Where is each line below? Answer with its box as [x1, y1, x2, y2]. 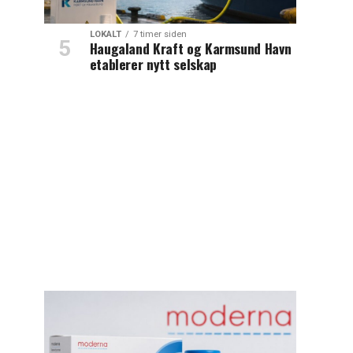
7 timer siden [132, 28, 187, 39]
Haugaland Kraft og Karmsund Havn [89, 37, 292, 58]
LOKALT [89, 28, 121, 39]
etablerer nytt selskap [89, 53, 217, 74]
